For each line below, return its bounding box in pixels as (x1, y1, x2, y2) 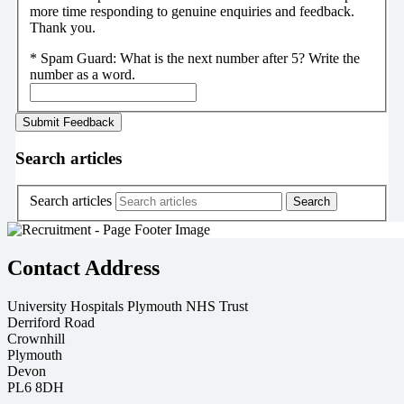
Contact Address (7, 255, 160, 280)
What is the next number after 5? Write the (119, 50, 360, 66)
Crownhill (7, 330, 65, 346)
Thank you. (29, 19, 96, 35)
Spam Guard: (40, 50, 120, 66)
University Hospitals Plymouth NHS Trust (7, 298, 248, 314)
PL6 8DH (7, 379, 64, 395)
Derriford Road (7, 314, 95, 330)
